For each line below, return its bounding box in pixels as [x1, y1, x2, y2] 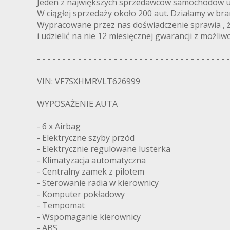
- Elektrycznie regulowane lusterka [37, 143, 170, 155]
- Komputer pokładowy [37, 188, 125, 200]
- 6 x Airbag [37, 121, 81, 132]
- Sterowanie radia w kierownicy [37, 177, 159, 189]
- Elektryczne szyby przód [37, 132, 135, 144]
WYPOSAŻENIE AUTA [37, 98, 118, 110]
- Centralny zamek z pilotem [37, 166, 144, 178]
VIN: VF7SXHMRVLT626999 [37, 75, 140, 87]
